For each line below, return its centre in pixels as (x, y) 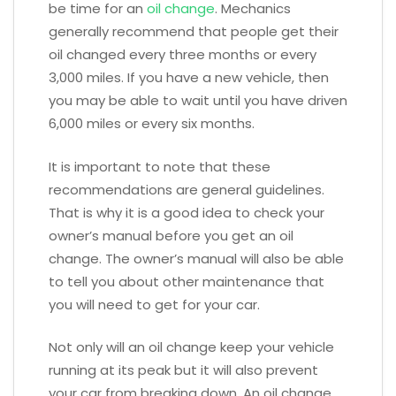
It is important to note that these (160, 166)
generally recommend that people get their (194, 32)
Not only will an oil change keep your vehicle (191, 347)
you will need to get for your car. (154, 304)
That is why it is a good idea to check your (187, 212)
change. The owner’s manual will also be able (196, 258)
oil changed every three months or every (183, 55)
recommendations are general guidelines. (187, 189)
